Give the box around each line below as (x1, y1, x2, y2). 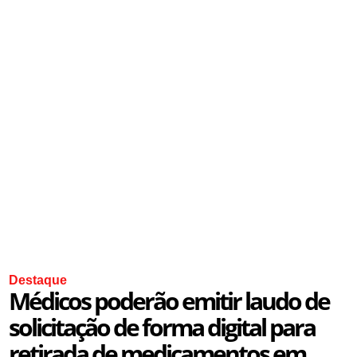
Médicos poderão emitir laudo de (9, 284, 330, 318)
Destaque (9, 273, 68, 288)
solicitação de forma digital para (9, 311, 316, 344)
